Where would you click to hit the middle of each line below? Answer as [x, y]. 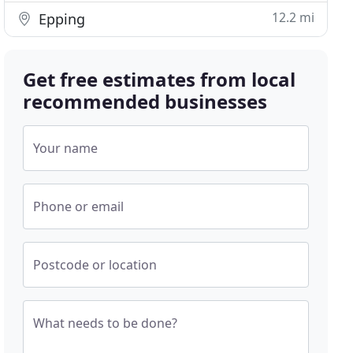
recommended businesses [145, 101]
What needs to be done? [106, 323]
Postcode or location [95, 265]
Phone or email [79, 206]
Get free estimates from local [160, 79]
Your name [66, 148]
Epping [60, 19]
